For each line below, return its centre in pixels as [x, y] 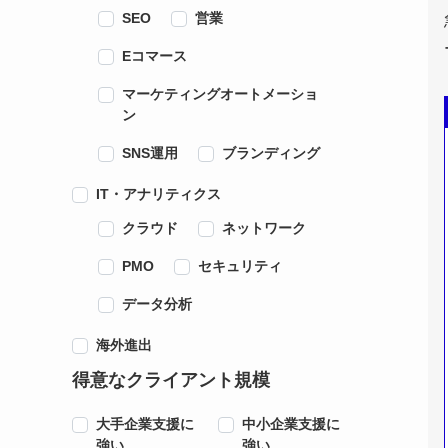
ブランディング [271, 152]
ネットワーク [264, 227]
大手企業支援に [145, 424]
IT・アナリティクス [158, 194]
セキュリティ [240, 265]
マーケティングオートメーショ [220, 93]
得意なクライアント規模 [171, 379]
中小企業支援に [290, 424]
